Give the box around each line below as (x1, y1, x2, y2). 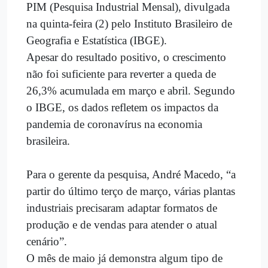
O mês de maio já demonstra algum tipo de (26, 251, 223, 264)
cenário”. (26, 234, 67, 248)
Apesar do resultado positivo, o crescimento (26, 50, 226, 63)
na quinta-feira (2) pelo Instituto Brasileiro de (26, 17, 232, 30)
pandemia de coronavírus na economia (26, 117, 202, 130)
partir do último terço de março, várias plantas (26, 184, 235, 197)
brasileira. (26, 134, 70, 147)
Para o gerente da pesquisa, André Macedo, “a (26, 167, 236, 181)
